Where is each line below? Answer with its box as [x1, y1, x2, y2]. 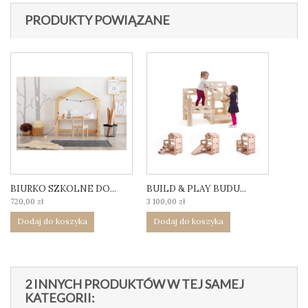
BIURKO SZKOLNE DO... [10, 183, 116, 195]
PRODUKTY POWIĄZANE [25, 12, 170, 28]
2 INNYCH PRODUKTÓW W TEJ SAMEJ [25, 276, 244, 292]
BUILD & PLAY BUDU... [146, 183, 246, 195]
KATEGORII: [25, 290, 95, 306]
